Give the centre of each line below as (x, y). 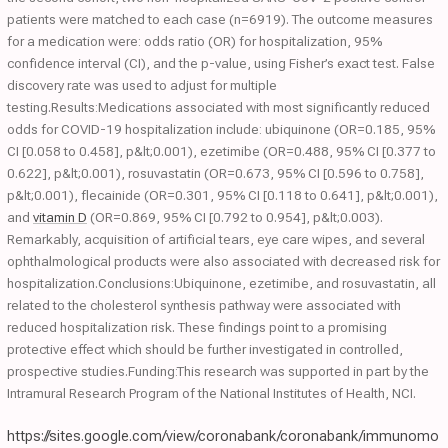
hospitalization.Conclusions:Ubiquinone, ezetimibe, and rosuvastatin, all (221, 283)
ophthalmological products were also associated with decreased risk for (223, 261)
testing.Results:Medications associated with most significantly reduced (218, 107)
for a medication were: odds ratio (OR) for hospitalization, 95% (194, 41)
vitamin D (60, 217)
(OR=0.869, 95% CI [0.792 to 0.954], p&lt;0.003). (235, 217)
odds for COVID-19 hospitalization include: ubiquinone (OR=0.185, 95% (221, 129)
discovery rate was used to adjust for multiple (142, 85)
